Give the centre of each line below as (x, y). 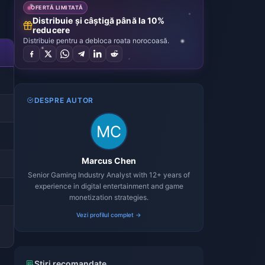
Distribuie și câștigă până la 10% (99, 20)
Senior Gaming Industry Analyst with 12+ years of (109, 175)
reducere (51, 30)
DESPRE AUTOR (64, 100)
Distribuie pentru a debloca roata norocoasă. (96, 41)
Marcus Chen (109, 161)
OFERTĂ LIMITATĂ (57, 7)
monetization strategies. (109, 197)
